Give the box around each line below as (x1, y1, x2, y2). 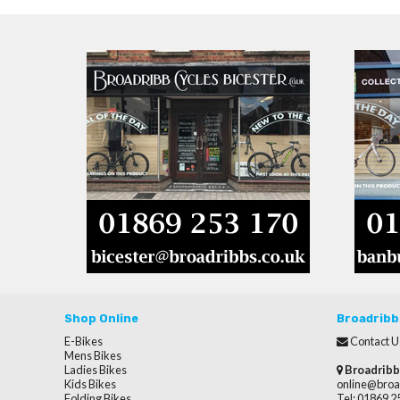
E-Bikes (64, 333, 103, 348)
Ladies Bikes (64, 362, 127, 377)
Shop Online (64, 311, 138, 325)
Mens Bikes (64, 347, 121, 362)
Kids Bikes (64, 376, 116, 391)
